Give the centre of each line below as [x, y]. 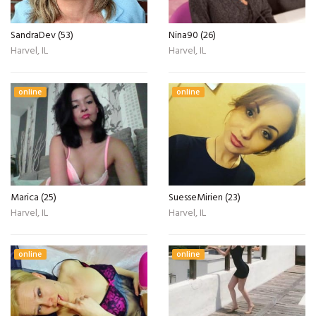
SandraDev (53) [42, 35]
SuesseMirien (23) [205, 198]
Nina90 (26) [192, 35]
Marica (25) [34, 198]
